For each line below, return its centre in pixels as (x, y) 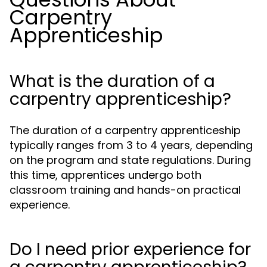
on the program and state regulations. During (130, 160)
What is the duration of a (112, 81)
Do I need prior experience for (130, 249)
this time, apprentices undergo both (105, 175)
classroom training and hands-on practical (125, 190)
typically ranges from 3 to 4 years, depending (131, 145)
